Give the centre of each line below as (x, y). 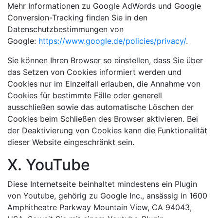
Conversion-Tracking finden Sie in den (77, 17)
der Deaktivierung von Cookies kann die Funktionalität (107, 130)
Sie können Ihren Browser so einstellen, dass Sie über (105, 60)
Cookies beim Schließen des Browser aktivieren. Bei (103, 118)
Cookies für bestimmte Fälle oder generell (85, 95)
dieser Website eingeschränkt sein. (71, 142)
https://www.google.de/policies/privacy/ (112, 41)
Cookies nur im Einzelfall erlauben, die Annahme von (104, 83)
